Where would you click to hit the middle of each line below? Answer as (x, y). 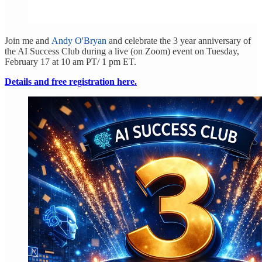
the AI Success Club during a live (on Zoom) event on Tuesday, (122, 51)
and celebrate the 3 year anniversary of (179, 41)
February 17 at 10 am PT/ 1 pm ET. (70, 62)
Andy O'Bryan (79, 41)
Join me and (28, 41)
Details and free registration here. (71, 82)
